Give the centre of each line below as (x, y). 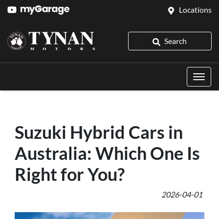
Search (176, 41)
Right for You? (70, 174)
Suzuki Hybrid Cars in (99, 132)
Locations (195, 10)
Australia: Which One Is (107, 153)
